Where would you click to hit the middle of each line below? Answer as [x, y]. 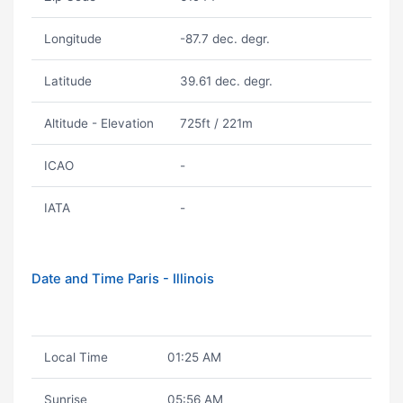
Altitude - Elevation [99, 123]
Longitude [72, 39]
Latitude [67, 81]
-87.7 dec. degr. [224, 39]
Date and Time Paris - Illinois [123, 279]
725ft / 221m [216, 123]
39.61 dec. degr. [226, 81]
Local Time [76, 357]
